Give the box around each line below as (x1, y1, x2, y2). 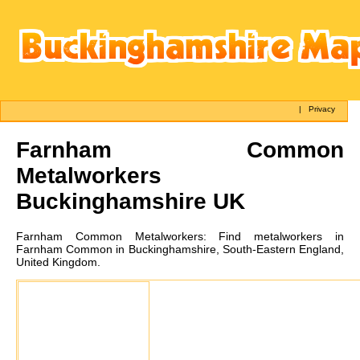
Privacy (309, 104, 336, 113)
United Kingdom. (16, 255, 100, 268)
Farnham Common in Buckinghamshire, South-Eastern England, (16, 242, 344, 256)
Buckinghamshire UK (16, 188, 245, 214)
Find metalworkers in (219, 229, 345, 243)
